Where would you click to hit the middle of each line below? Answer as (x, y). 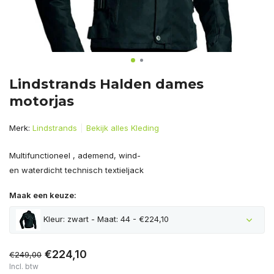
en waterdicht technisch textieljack (76, 170)
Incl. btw (24, 266)
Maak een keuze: (43, 195)
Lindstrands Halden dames (106, 84)
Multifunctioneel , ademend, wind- (75, 155)
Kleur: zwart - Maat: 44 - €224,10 (106, 219)
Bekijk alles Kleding (123, 128)
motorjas (42, 101)
